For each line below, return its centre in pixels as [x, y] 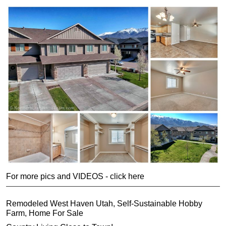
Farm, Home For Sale [45, 213]
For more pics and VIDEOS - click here [75, 177]
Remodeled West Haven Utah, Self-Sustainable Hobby [104, 203]
